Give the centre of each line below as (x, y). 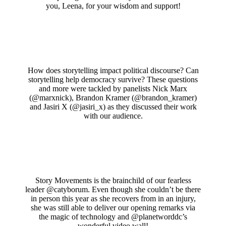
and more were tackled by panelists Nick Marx (113, 88)
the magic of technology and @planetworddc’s (113, 216)
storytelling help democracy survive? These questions (113, 79)
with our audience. (113, 116)
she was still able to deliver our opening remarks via (113, 207)
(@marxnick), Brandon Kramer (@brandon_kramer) (113, 97)
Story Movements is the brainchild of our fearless (113, 180)
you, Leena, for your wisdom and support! (113, 6)
